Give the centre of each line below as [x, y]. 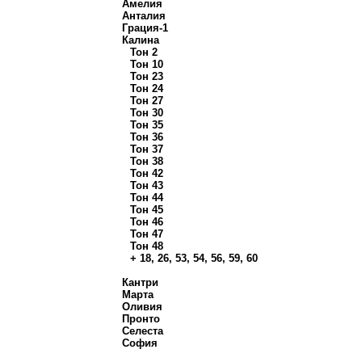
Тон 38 [147, 161]
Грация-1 [145, 28]
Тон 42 [147, 173]
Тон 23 [147, 76]
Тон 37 [147, 149]
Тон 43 [147, 185]
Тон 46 [147, 222]
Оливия [142, 307]
